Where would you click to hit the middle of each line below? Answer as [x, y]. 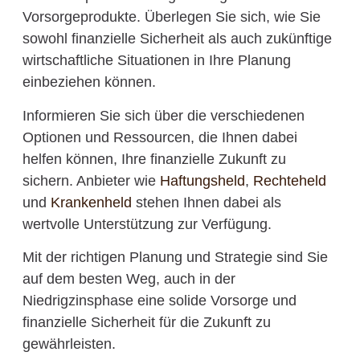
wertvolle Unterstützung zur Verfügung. [147, 224]
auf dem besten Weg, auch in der [129, 279]
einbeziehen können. [89, 82]
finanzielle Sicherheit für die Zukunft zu [146, 323]
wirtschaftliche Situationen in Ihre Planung [156, 61]
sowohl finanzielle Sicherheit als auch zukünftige [177, 39]
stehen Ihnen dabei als [206, 202]
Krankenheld [91, 202]
